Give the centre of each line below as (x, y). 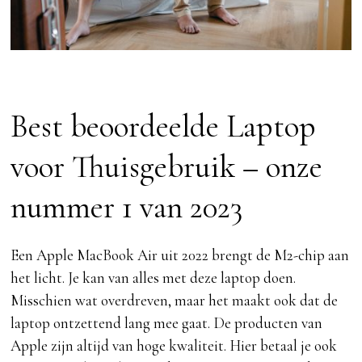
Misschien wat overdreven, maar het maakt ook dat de (175, 301)
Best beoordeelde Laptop (164, 127)
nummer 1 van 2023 (127, 208)
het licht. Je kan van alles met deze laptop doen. (154, 278)
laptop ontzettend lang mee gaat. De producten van (167, 323)
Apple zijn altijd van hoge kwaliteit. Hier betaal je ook (174, 346)
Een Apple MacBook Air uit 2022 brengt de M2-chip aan (180, 255)
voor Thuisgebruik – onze (167, 167)
